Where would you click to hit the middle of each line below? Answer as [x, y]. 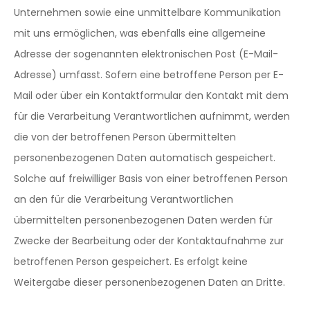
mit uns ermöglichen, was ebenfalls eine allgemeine [140, 33]
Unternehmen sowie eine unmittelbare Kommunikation [147, 12]
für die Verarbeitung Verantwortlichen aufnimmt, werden [152, 116]
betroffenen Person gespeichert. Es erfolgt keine [131, 262]
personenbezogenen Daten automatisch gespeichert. [145, 158]
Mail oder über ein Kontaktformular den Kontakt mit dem [151, 95]
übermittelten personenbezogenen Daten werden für [143, 220]
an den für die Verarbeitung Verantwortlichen [124, 199]
